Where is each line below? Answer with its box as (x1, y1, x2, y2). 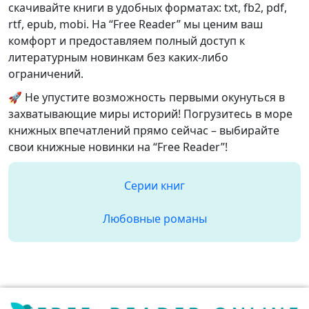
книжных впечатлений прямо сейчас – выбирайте (8, 123, 279, 138)
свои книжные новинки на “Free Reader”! (8, 139, 228, 154)
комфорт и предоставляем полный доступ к (8, 33, 245, 48)
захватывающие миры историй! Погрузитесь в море (8, 106, 292, 121)
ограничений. (8, 66, 83, 81)
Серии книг (124, 178, 185, 193)
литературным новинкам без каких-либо (8, 50, 228, 65)
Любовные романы (102, 211, 207, 226)
